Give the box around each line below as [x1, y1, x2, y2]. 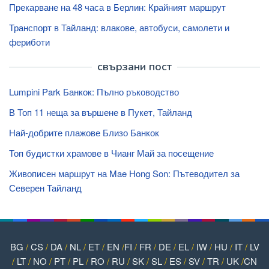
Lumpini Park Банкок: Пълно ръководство [9, 85, 179, 98]
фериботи [9, 35, 50, 48]
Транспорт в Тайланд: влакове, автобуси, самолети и [9, 20, 229, 34]
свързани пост [97, 59, 172, 74]
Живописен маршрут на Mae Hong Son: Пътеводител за [9, 166, 240, 180]
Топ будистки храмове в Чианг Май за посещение [9, 146, 214, 159]
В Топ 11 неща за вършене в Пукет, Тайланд [9, 105, 192, 118]
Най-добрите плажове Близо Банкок [9, 125, 159, 139]
